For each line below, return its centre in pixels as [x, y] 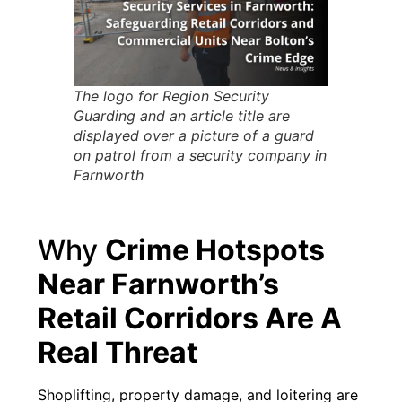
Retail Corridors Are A [190, 318]
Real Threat [118, 352]
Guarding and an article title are [182, 115]
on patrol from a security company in [201, 155]
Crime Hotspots [215, 249]
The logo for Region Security [172, 96]
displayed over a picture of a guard [194, 135]
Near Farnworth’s [159, 284]
